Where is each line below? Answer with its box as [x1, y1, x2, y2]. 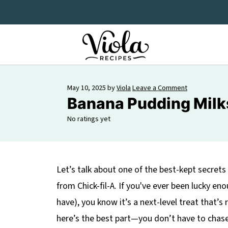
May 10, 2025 [67, 82, 106, 93]
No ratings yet [67, 113, 110, 124]
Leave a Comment [132, 82, 187, 93]
